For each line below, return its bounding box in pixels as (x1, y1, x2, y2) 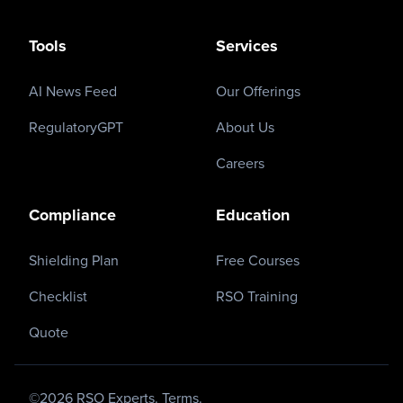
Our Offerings (216, 81, 300, 101)
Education (216, 203, 290, 227)
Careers (216, 153, 264, 173)
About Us (216, 117, 274, 137)
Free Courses (216, 250, 300, 270)
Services (216, 34, 278, 58)
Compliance (29, 203, 116, 227)
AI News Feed (29, 81, 117, 101)
